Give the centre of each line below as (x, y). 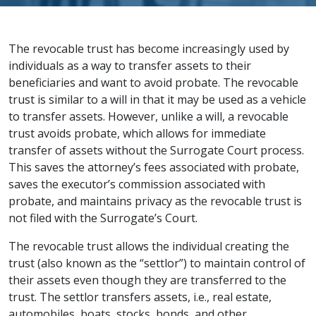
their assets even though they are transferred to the (147, 280)
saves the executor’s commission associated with (137, 184)
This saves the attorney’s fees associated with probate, (154, 167)
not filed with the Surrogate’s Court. (103, 218)
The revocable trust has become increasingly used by (149, 49)
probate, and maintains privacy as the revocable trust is (155, 201)
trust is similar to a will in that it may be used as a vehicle (157, 99)
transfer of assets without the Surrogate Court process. (156, 150)
